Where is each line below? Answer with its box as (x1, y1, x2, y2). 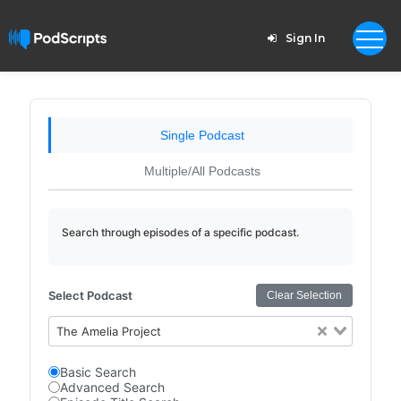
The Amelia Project (56, 324, 162, 338)
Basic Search (59, 364, 136, 380)
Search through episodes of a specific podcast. (61, 226, 299, 239)
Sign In (285, 31, 325, 45)
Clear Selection (267, 289, 343, 302)
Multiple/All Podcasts (143, 164, 260, 178)
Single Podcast (159, 128, 244, 142)
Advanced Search (59, 380, 165, 395)
